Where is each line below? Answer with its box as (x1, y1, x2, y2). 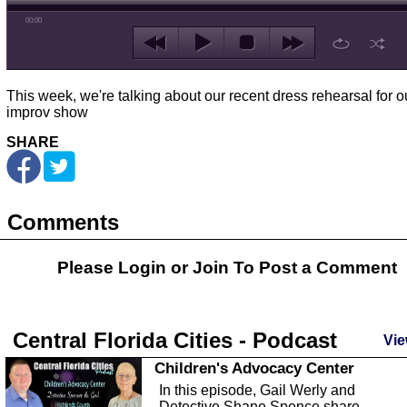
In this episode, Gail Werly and (159, 382, 355, 398)
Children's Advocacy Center (154, 359, 354, 377)
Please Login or (57, 258, 193, 277)
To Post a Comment (229, 258, 397, 277)
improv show (6, 104, 88, 120)
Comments (7, 210, 119, 234)
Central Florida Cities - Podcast (13, 328, 337, 352)
